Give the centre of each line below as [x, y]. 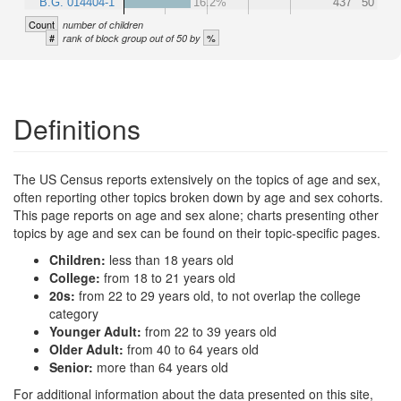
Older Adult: [88, 349]
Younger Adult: [97, 331]
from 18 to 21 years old [170, 277]
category [74, 313]
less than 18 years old [171, 259]
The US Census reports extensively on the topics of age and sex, [197, 179]
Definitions [77, 128]
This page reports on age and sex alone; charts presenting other [196, 214]
